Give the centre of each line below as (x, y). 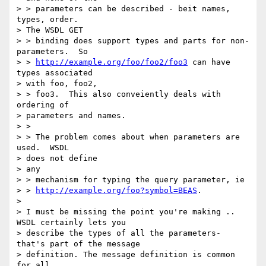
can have (209, 62)
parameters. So (52, 52)
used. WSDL (43, 148)
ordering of (43, 105)
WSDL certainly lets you (71, 223)
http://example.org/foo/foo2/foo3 (112, 62)
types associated (55, 73)
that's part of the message (78, 244)
